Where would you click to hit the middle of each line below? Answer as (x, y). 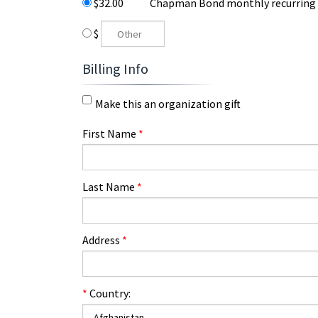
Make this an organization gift (168, 104)
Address (102, 240)
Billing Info (115, 68)
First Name (110, 133)
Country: (109, 293)
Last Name (110, 187)
